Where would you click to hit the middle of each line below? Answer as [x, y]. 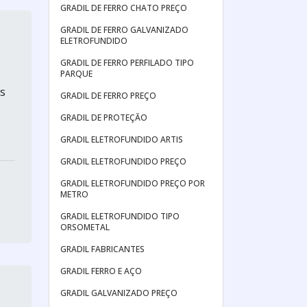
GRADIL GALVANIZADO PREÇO [119, 293]
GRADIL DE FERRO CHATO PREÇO [124, 8]
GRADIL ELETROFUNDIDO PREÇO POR [133, 183]
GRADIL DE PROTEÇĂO [104, 118]
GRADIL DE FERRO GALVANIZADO [124, 30]
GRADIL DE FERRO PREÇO [108, 96]
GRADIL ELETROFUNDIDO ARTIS [122, 139]
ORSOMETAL [85, 227]
